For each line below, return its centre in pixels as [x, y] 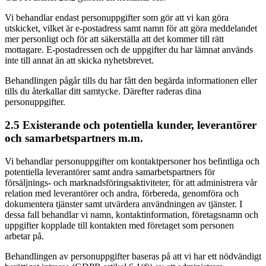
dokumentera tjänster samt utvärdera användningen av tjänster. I [123, 204]
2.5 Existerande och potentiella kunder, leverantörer [131, 125]
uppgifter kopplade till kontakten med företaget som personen [119, 225]
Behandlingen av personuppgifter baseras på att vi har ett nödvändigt [133, 256]
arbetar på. [24, 236]
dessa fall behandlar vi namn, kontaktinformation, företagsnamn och [132, 214]
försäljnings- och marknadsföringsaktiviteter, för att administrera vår [131, 182]
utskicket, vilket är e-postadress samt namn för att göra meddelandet [131, 28]
